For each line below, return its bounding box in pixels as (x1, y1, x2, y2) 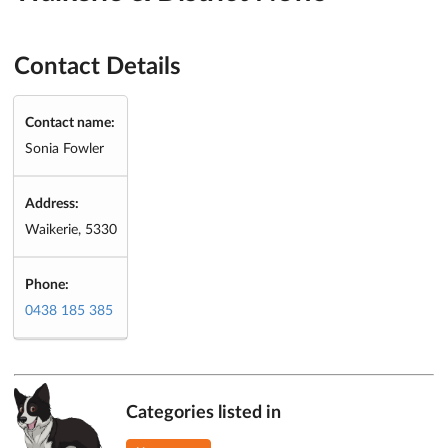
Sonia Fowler (24, 141, 104, 156)
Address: (24, 196, 79, 211)
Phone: (24, 277, 69, 292)
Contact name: (24, 115, 115, 130)
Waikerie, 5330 (24, 222, 117, 237)
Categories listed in (126, 403, 281, 422)
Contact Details (14, 55, 181, 80)
